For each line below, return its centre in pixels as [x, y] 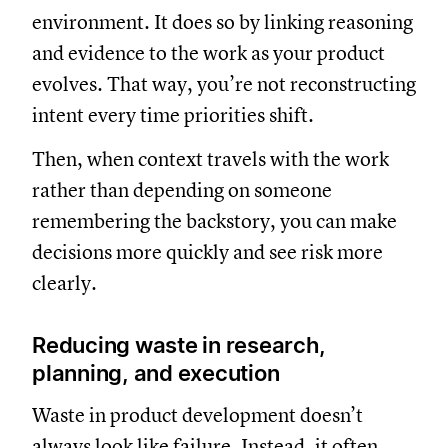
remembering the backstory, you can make [214, 221]
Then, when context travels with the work [210, 159]
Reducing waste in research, [179, 344]
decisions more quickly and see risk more [207, 252]
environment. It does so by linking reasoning [222, 22]
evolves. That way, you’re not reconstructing [224, 84]
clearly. [64, 283]
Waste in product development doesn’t [197, 415]
